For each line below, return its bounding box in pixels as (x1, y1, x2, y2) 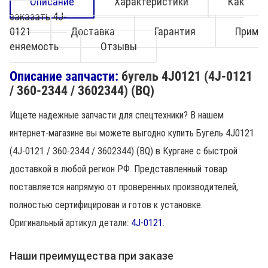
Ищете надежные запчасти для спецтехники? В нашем (10, 109, 224, 121)
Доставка (71, 25, 115, 38)
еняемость (10, 40, 61, 53)
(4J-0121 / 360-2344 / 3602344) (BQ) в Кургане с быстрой (10, 145, 237, 157)
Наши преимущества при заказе (10, 249, 173, 262)
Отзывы (100, 40, 137, 53)
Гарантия (154, 25, 196, 38)
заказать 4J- (10, 10, 67, 23)
